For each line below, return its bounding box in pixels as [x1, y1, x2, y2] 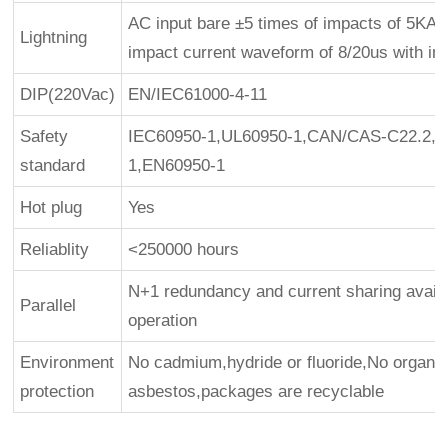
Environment [20, 352, 115, 372]
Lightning [20, 27, 88, 47]
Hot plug [20, 197, 83, 217]
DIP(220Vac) [20, 84, 116, 104]
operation [128, 310, 198, 330]
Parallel [20, 295, 77, 315]
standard [20, 155, 86, 175]
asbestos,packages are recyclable [128, 381, 385, 401]
